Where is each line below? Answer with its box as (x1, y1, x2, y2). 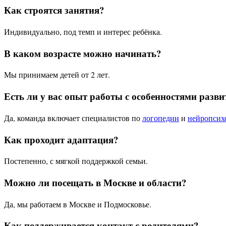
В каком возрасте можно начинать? (4, 46, 161, 60)
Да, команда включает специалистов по (4, 112, 142, 123)
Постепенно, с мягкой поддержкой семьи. (4, 155, 148, 166)
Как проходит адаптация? (4, 132, 118, 146)
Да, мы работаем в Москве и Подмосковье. (4, 198, 151, 209)
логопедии (142, 112, 179, 123)
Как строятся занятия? (4, 3, 104, 17)
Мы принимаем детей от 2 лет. (4, 69, 110, 80)
